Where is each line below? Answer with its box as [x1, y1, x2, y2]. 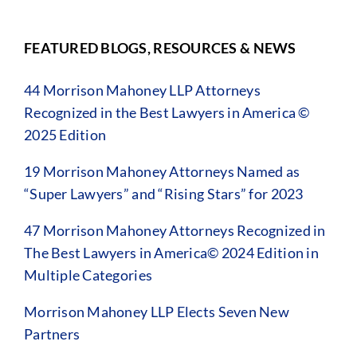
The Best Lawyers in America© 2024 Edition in [23, 243, 319, 261]
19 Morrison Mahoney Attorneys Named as [23, 162, 300, 180]
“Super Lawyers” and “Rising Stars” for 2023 [23, 184, 304, 202]
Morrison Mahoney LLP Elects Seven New [23, 302, 289, 320]
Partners [23, 324, 80, 343]
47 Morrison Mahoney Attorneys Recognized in [23, 221, 326, 239]
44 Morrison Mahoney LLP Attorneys [23, 80, 261, 99]
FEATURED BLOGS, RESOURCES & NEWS [23, 38, 296, 57]
